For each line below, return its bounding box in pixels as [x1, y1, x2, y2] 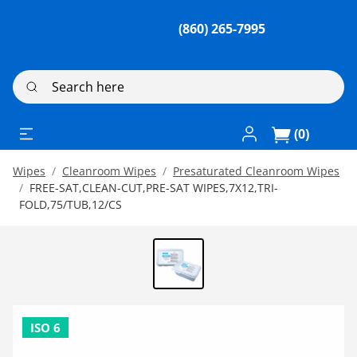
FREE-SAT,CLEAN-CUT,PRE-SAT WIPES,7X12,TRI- [29, 179, 278, 195]
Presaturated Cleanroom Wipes [173, 163, 339, 178]
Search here [12, 70, 84, 88]
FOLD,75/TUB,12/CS [19, 196, 122, 212]
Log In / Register [239, 123, 342, 140]
